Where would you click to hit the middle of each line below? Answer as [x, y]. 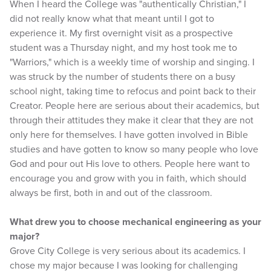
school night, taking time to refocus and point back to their [133, 91]
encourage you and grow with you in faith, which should [128, 178]
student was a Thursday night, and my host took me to [123, 48]
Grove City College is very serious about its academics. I [128, 251]
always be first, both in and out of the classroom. [111, 193]
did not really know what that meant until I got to [112, 19]
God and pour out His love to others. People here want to [130, 164]
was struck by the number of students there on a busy [122, 77]
